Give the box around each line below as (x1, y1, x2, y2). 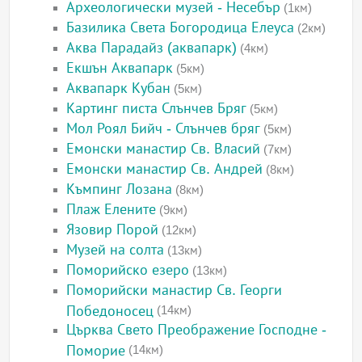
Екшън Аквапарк (66, 60, 174, 77)
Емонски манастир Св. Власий (66, 141, 261, 158)
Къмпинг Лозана (66, 181, 173, 198)
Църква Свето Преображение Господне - (66, 322, 327, 339)
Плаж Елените (66, 201, 157, 218)
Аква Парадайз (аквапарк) (66, 40, 238, 57)
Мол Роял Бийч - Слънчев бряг (66, 120, 261, 137)
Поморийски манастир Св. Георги (66, 282, 283, 299)
